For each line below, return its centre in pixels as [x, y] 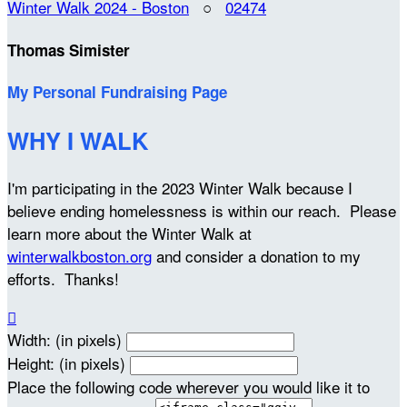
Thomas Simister [69, 50]
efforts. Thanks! [63, 278]
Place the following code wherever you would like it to [189, 386]
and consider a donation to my [256, 255]
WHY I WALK [78, 140]
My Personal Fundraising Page [117, 92]
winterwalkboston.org [79, 255]
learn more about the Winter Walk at [129, 233]
